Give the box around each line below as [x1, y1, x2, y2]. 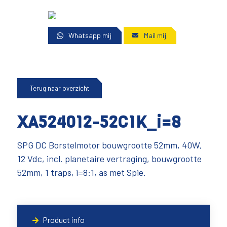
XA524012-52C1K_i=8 [17, 111, 181, 133]
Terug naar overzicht [29, 84, 89, 92]
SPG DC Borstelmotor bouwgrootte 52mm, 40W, [17, 139, 202, 150]
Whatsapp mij [68, 31, 112, 40]
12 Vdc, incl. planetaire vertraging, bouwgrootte [17, 153, 202, 164]
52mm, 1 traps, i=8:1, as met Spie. [17, 167, 146, 178]
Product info [42, 215, 85, 224]
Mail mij [144, 31, 167, 40]
